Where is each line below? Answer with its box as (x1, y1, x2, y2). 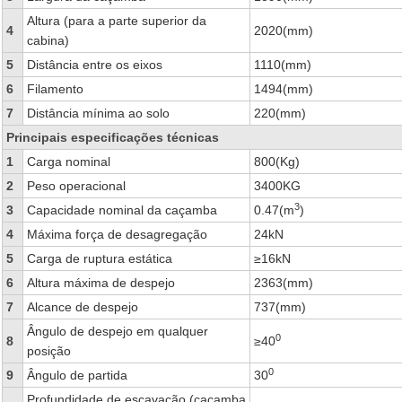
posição (26, 344, 71, 358)
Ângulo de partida (26, 368, 127, 382)
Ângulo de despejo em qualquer (26, 324, 208, 338)
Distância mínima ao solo (26, 106, 170, 120)
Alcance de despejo (26, 300, 138, 314)
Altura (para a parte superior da (26, 13, 206, 28)
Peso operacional (26, 179, 126, 193)
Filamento (26, 82, 83, 96)
